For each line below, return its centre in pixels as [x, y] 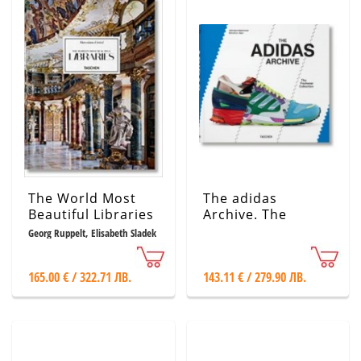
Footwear [234, 230]
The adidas [240, 198]
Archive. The [245, 214]
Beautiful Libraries [91, 214]
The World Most [82, 198]
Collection [237, 247]
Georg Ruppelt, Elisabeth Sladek [92, 233]
